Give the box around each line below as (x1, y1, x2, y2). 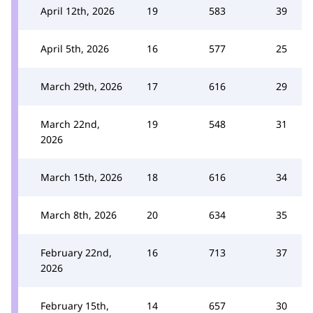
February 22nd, (41, 246, 112, 259)
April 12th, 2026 (41, 4, 115, 17)
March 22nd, (41, 117, 100, 131)
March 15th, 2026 (41, 170, 122, 184)
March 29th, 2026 (41, 80, 122, 93)
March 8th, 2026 (41, 208, 117, 221)
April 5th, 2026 (41, 42, 109, 55)
